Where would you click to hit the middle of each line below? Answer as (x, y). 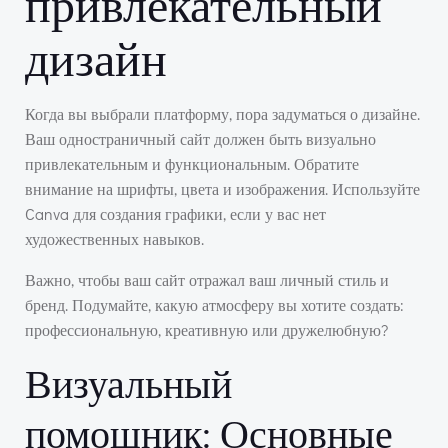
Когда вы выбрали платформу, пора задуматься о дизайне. (222, 113)
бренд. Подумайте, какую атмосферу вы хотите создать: (214, 304)
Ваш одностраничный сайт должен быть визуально (200, 138)
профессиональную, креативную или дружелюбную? (206, 329)
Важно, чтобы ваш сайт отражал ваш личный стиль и (207, 279)
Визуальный (128, 382)
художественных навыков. (114, 238)
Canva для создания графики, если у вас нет (175, 213)
